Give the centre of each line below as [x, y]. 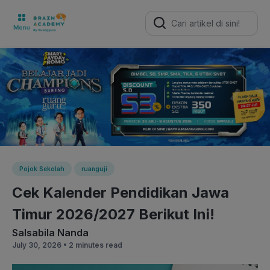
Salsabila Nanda [50, 232]
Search [159, 14]
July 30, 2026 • [40, 245]
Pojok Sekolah [42, 168]
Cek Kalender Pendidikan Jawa [121, 192]
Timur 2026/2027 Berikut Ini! [113, 214]
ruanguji [94, 168]
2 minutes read [96, 245]
